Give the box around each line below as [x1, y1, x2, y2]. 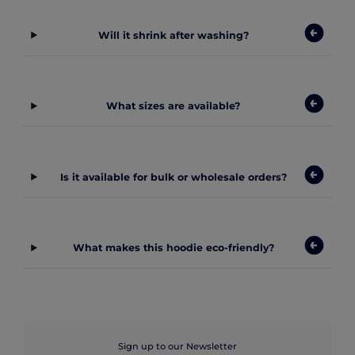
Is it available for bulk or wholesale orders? [59, 170, 287, 183]
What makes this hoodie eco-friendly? [72, 242, 274, 254]
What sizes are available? [106, 100, 241, 113]
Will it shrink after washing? [97, 29, 249, 41]
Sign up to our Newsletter [118, 341, 237, 353]
